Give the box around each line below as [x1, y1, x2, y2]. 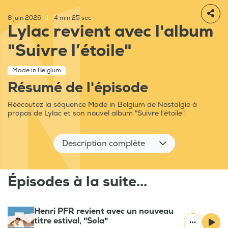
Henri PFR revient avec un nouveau [34, 206, 174, 217]
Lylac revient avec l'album [8, 21, 213, 42]
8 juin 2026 [8, 14, 43, 22]
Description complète [62, 138, 145, 149]
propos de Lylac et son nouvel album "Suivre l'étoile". [8, 109, 186, 118]
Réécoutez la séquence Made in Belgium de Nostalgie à [8, 100, 197, 109]
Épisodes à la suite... [8, 173, 147, 191]
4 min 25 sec [52, 14, 91, 22]
